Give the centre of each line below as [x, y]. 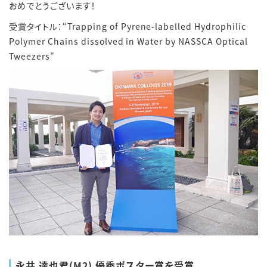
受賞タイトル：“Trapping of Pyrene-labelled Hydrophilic [128, 26]
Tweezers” [32, 56]
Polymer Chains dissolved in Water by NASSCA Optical [128, 41]
